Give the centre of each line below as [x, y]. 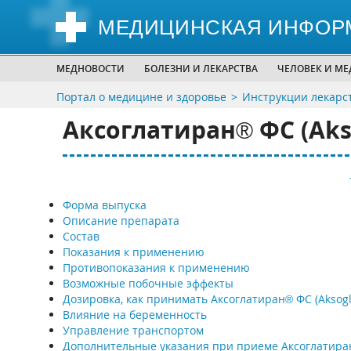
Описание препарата [121, 221]
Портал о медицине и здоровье [141, 97]
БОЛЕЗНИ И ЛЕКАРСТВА [201, 69]
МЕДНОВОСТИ [90, 69]
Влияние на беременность [134, 315]
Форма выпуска [104, 205]
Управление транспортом [133, 330]
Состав [81, 236]
